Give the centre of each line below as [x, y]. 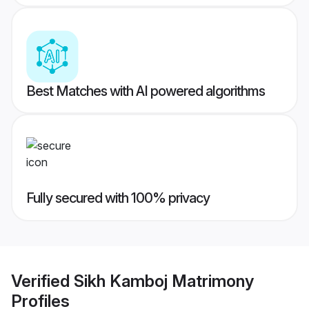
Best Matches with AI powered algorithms [146, 91]
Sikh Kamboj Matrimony [164, 281]
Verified [42, 281]
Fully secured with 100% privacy [118, 198]
